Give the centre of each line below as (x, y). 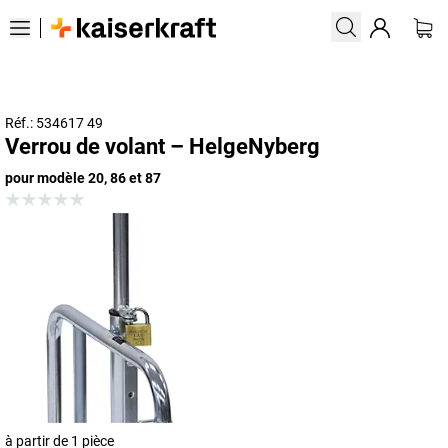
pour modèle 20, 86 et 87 (83, 178)
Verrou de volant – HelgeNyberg (162, 146)
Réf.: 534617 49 (54, 123)
